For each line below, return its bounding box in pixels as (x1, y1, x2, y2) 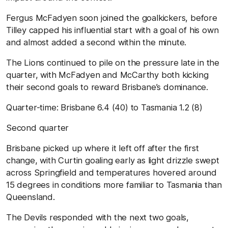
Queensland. (6, 191, 55, 202)
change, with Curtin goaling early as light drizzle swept (6, 155, 219, 165)
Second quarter (6, 122, 69, 133)
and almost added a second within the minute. (6, 37, 187, 47)
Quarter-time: (6, 102, 61, 112)
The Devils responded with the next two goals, (6, 212, 189, 222)
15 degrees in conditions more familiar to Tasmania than (6, 179, 222, 190)
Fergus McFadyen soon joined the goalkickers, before (6, 12, 217, 23)
